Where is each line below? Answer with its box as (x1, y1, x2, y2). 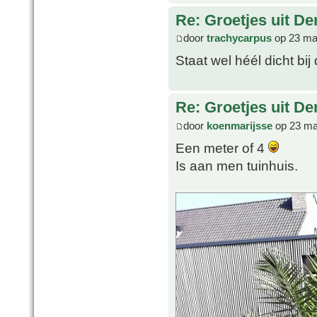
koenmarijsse (207, 119, 272, 132)
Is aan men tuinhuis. (175, 157, 298, 173)
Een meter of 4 (175, 139, 268, 156)
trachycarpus (207, 32, 272, 45)
